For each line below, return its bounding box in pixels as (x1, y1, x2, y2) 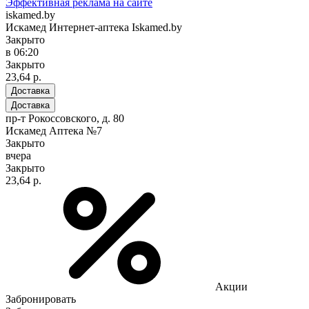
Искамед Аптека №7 (6, 124, 102, 137)
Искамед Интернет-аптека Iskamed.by (6, 21, 182, 33)
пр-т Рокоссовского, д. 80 (6, 112, 124, 124)
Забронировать (6, 292, 76, 305)
